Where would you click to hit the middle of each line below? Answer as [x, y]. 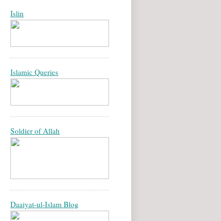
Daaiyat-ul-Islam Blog [44, 204]
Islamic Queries [34, 72]
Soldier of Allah [35, 131]
